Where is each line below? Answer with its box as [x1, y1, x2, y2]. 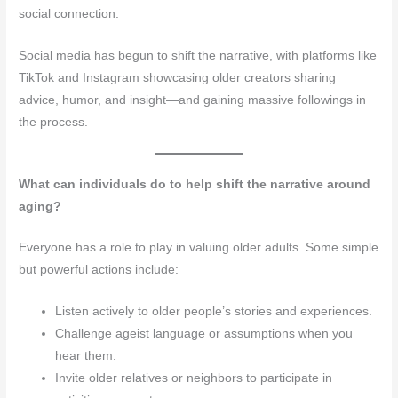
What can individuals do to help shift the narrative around [19, 177, 371, 191]
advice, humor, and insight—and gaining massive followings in [19, 92, 367, 107]
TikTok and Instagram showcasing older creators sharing [19, 70, 337, 84]
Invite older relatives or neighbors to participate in [55, 371, 333, 386]
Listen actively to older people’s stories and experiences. [55, 305, 373, 319]
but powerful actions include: [19, 263, 179, 277]
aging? [19, 199, 62, 213]
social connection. [19, 6, 120, 20]
